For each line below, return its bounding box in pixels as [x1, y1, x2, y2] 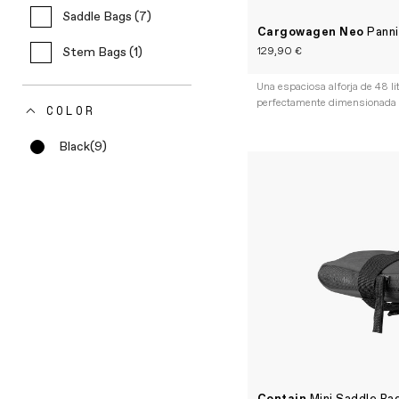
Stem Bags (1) [62, 45, 142, 61]
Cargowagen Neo [256, 24, 368, 40]
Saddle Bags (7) [62, 9, 151, 25]
